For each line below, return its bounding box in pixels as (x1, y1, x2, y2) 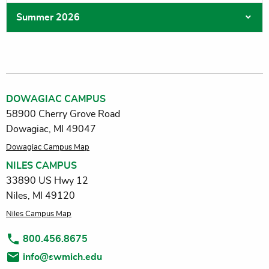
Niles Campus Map (6, 210, 71, 219)
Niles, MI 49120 (6, 191, 75, 201)
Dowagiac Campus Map (6, 144, 89, 152)
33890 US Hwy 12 (6, 176, 88, 186)
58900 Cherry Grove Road (6, 109, 120, 119)
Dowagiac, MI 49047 (6, 124, 96, 134)
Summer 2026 (16, 13, 80, 23)
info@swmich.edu (23, 252, 102, 262)
